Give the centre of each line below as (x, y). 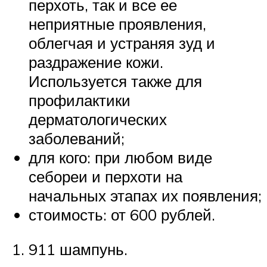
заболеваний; (77, 139)
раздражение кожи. (96, 62)
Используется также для (115, 81)
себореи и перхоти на (105, 177)
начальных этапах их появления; (145, 196)
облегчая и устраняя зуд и (122, 43)
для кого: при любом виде (120, 158)
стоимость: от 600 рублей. (122, 215)
